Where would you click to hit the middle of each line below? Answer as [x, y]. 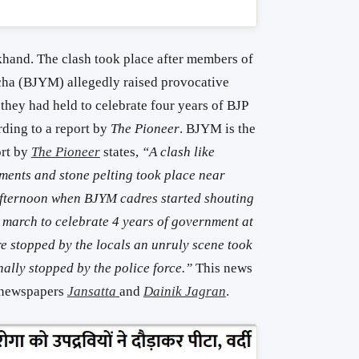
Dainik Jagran [184, 292]
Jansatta [91, 292]
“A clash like [178, 152]
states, [121, 152]
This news [224, 268]
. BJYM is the [217, 129]
